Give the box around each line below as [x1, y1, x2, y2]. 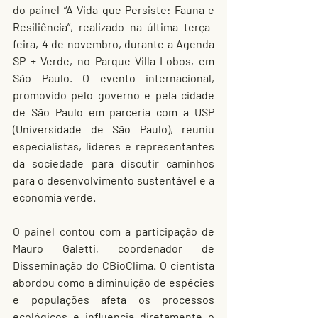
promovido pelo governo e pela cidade [13, 88, 214, 102]
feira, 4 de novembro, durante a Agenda [13, 37, 214, 50]
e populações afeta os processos [13, 292, 214, 306]
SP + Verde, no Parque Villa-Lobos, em [13, 54, 214, 67]
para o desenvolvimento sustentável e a [13, 173, 214, 187]
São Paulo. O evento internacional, [13, 71, 214, 84]
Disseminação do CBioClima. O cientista [13, 258, 214, 272]
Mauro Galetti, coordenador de [13, 241, 214, 255]
